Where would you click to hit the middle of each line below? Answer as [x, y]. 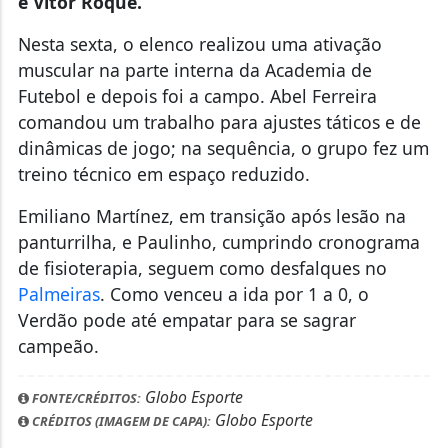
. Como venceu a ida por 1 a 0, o [234, 210]
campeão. [58, 262]
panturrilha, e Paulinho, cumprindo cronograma [218, 158]
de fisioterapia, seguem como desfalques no [202, 184]
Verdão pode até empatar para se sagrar [186, 236]
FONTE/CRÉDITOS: [84, 314]
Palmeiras [58, 210]
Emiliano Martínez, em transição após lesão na [211, 132]
